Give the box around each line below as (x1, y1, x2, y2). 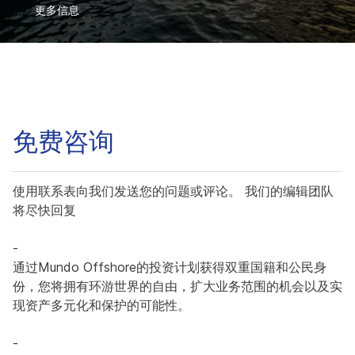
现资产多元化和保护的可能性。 (13, 296, 190, 313)
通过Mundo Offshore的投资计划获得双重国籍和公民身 (13, 258, 326, 275)
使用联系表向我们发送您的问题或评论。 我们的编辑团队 (13, 182, 334, 199)
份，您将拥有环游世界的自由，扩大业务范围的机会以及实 (13, 277, 342, 294)
